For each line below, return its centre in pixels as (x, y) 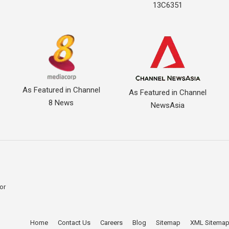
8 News (61, 102)
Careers (112, 223)
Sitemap (168, 223)
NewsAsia (168, 105)
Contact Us (74, 223)
